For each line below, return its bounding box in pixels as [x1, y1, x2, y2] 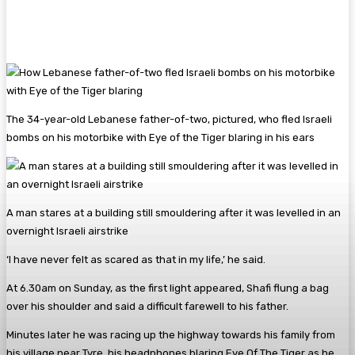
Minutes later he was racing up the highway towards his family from [6, 328, 335, 341]
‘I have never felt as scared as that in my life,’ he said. [6, 253, 265, 265]
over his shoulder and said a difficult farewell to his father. [6, 300, 288, 312]
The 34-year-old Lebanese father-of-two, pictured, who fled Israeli [6, 113, 332, 125]
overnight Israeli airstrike [6, 224, 128, 237]
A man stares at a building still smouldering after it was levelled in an [6, 206, 341, 219]
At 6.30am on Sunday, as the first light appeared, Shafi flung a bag [6, 281, 329, 294]
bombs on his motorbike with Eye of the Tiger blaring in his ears [6, 131, 315, 143]
